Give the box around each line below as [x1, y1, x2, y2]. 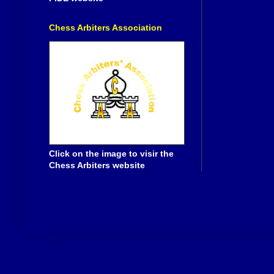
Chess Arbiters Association [49, 23, 162, 33]
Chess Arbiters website [49, 160, 145, 171]
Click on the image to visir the [49, 149, 174, 159]
